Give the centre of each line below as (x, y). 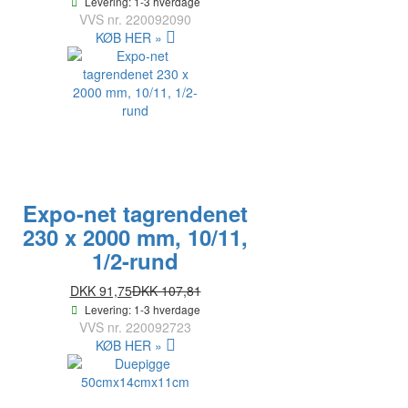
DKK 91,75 (101, 291)
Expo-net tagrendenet (135, 214)
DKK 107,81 (166, 291)
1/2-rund (135, 261)
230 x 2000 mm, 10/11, (135, 237)
